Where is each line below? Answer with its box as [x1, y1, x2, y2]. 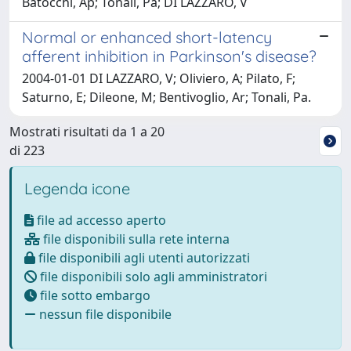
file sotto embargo [37, 287, 150, 304]
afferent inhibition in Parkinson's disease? [22, 46, 317, 66]
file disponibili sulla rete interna [40, 230, 230, 248]
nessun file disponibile [36, 306, 172, 323]
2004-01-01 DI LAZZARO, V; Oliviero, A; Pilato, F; [22, 70, 295, 87]
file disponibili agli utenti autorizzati [35, 249, 250, 266]
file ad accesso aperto [34, 212, 166, 229]
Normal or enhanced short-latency [22, 27, 272, 47]
